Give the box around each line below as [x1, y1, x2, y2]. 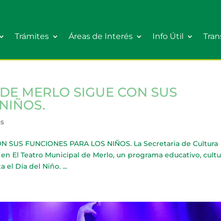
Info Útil [152, 32, 184, 41]
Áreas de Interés [69, 32, 133, 41]
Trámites [15, 32, 49, 41]
